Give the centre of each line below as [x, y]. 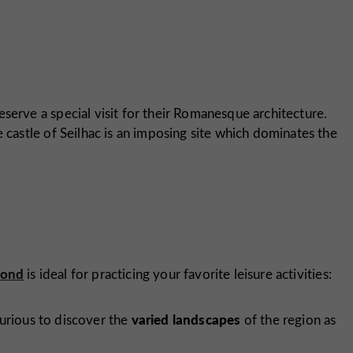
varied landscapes [186, 319]
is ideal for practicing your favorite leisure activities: [178, 273]
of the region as [288, 319]
